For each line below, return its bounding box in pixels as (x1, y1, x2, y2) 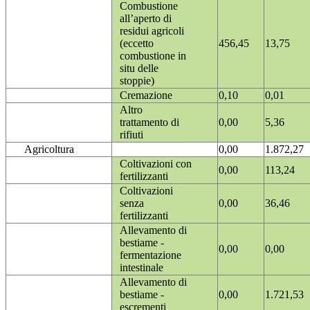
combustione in (120, 50, 186, 62)
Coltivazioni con (120, 158, 192, 170)
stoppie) (120, 75, 154, 87)
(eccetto (120, 37, 154, 50)
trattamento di (120, 116, 179, 129)
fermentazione (120, 249, 181, 262)
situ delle (120, 62, 158, 75)
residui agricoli (120, 25, 184, 37)
